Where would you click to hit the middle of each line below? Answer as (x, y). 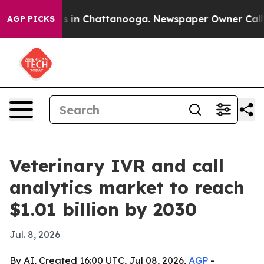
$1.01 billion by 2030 (103, 209)
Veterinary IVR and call (117, 166)
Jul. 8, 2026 (35, 235)
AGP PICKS (31, 19)
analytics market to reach (127, 187)
